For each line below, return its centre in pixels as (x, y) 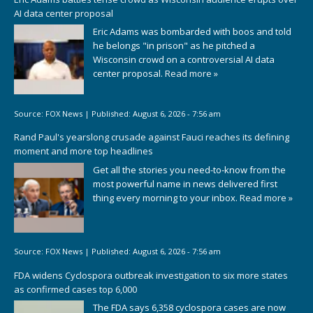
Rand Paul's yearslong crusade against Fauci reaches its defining (152, 137)
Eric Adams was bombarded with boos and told (192, 32)
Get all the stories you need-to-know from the (189, 169)
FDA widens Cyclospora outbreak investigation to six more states (151, 275)
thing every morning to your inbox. (166, 197)
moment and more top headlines (83, 151)
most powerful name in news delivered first (185, 183)
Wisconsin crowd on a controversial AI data (184, 60)
